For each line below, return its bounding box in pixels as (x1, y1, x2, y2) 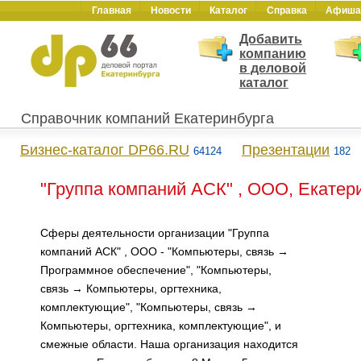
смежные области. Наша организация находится (40, 338, 298, 351)
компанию (239, 47, 306, 60)
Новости (150, 5, 191, 16)
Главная (91, 5, 131, 16)
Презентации (242, 142, 330, 158)
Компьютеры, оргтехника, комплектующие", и (40, 319, 281, 332)
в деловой (239, 61, 306, 75)
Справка (266, 5, 307, 16)
